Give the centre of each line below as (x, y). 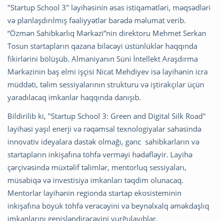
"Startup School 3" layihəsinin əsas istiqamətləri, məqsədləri (109, 7)
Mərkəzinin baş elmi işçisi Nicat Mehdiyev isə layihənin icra (108, 72)
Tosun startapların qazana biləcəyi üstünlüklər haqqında (102, 46)
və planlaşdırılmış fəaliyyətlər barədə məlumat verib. (97, 20)
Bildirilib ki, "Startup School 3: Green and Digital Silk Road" (107, 116)
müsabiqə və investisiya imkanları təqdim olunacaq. (95, 180)
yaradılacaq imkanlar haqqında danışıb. (74, 97)
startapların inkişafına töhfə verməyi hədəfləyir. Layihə (100, 154)
